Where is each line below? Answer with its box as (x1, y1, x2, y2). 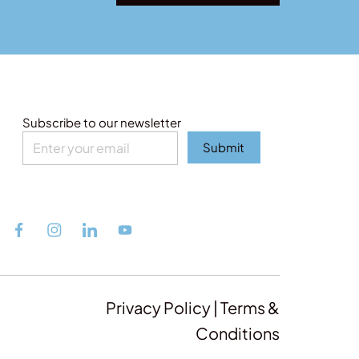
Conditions (195, 322, 280, 343)
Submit (203, 139, 245, 155)
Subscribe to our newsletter (22, 115, 181, 131)
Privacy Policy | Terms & (105, 296, 280, 317)
